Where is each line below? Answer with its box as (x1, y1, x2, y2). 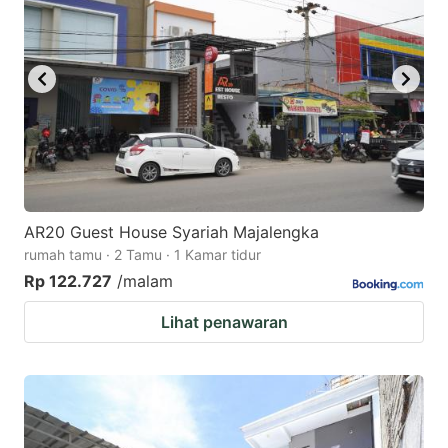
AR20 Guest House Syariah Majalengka (24, 222, 319, 243)
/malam (117, 271, 173, 292)
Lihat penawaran (160, 312, 288, 333)
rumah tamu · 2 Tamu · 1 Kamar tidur (24, 246, 261, 264)
